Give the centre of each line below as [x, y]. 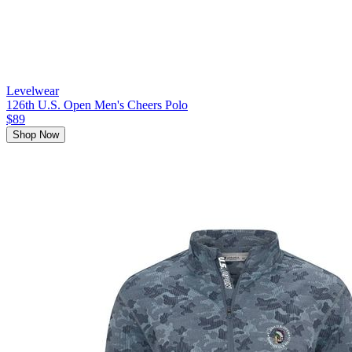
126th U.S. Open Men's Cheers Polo [97, 105]
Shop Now [36, 135]
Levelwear [33, 91]
